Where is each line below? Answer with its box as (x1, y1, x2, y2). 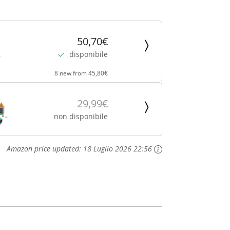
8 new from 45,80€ (54, 69, 108, 78)
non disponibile (53, 111, 108, 121)
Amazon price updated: (7, 144, 83, 154)
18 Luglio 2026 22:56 (83, 144, 152, 154)
